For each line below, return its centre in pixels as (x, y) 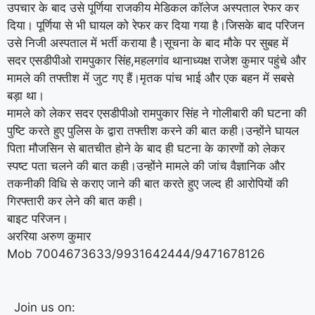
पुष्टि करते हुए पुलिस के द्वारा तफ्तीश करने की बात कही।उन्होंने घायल (153, 130)
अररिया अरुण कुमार (49, 236)
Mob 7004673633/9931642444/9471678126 (136, 253)
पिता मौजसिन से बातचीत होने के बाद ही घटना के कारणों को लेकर (146, 148)
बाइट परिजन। (38, 218)
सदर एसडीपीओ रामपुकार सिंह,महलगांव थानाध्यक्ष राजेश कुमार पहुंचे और (156, 60)
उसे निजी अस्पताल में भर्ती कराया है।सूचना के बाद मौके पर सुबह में (148, 43)
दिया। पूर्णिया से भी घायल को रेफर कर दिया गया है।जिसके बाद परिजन (156, 25)
